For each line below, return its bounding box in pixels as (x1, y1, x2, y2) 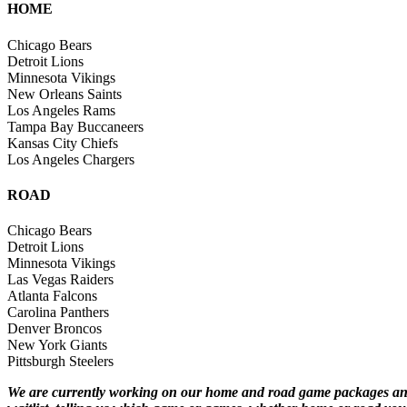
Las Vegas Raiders (7, 272, 114, 288)
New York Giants (7, 337, 107, 353)
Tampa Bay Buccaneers (7, 118, 144, 134)
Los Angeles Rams (7, 102, 115, 118)
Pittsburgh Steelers (7, 353, 114, 370)
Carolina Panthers (7, 304, 109, 321)
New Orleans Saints (7, 85, 122, 102)
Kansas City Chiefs (7, 134, 118, 151)
